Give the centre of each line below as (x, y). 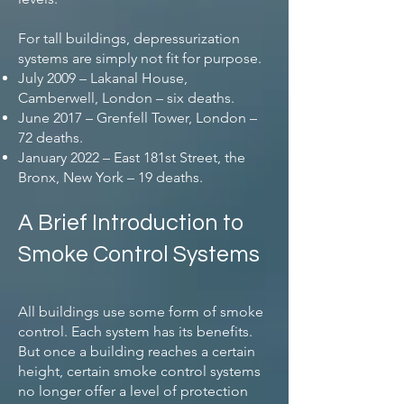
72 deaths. (50, 138)
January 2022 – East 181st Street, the (132, 157)
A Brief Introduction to (131, 223)
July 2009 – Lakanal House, (103, 78)
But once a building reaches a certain (137, 351)
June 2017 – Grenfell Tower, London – (138, 118)
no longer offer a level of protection (133, 391)
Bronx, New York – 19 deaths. (110, 177)
